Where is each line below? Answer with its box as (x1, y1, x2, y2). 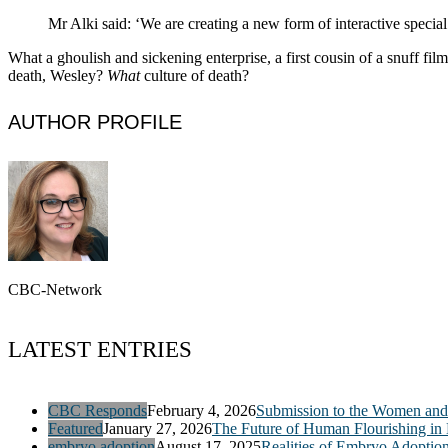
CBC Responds (48, 401, 147, 419)
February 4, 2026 (147, 401, 256, 419)
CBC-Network (8, 280, 102, 298)
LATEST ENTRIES (8, 337, 192, 363)
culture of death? (140, 66, 249, 84)
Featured (48, 419, 103, 437)
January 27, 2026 (103, 419, 212, 437)
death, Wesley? (8, 66, 107, 84)
